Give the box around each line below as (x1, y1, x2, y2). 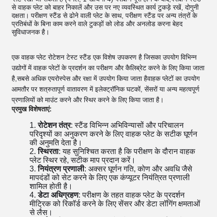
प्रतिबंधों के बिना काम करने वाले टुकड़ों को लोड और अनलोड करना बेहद (12, 20, 183, 28)
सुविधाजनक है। (12, 28, 49, 36)
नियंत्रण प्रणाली (37, 165, 84, 173)
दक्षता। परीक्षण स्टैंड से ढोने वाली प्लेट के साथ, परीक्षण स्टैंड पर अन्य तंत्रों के (12, 12, 197, 19)
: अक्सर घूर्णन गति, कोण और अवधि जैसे (84, 165, 192, 173)
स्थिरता (37, 147, 59, 155)
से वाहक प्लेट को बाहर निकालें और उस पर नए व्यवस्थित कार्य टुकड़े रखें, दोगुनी (12, 3, 199, 11)
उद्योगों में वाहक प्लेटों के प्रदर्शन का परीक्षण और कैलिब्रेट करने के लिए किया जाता (12, 64, 204, 72)
